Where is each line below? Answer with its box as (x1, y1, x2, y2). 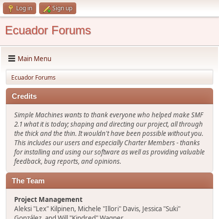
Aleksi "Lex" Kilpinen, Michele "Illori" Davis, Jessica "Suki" (14, 204, 180, 213)
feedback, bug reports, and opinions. (14, 157, 121, 166)
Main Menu (18, 54, 51, 63)
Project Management (14, 195, 83, 204)
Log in (16, 4, 32, 12)
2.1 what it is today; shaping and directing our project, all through (14, 120, 203, 129)
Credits (12, 92, 37, 100)
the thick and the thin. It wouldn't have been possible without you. (14, 129, 203, 138)
